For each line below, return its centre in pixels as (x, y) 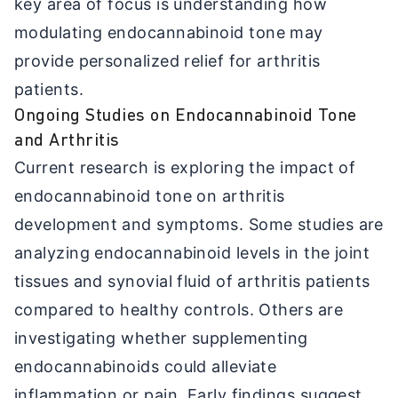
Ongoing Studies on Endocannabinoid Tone (186, 116)
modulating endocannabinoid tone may (169, 32)
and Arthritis (67, 141)
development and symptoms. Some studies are (199, 224)
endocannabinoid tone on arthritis (150, 195)
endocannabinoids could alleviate (146, 366)
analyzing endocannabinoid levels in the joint (192, 252)
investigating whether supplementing (161, 338)
